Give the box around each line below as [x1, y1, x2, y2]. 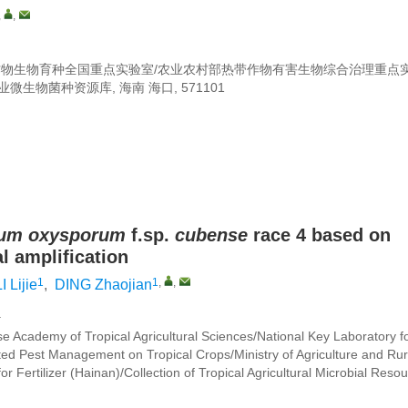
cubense [175, 225, 248, 245]
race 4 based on [248, 225, 391, 245]
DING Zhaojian [55, 277, 152, 292]
